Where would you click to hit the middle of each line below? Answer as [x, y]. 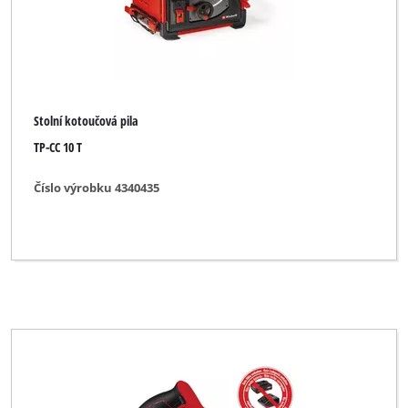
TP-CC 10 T [58, 147]
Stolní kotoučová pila [87, 121]
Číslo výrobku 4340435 [97, 188]
